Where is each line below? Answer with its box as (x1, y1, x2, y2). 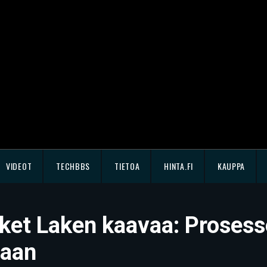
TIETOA (114, 160, 140, 172)
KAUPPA (217, 160, 246, 172)
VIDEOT (6, 160, 32, 172)
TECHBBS (56, 160, 91, 172)
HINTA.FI (164, 160, 193, 172)
